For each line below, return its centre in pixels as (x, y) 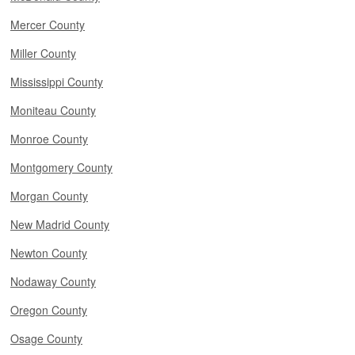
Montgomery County (61, 167)
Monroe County (49, 139)
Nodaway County (53, 281)
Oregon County (49, 310)
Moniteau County (53, 110)
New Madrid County (60, 224)
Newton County (49, 253)
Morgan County (49, 196)
